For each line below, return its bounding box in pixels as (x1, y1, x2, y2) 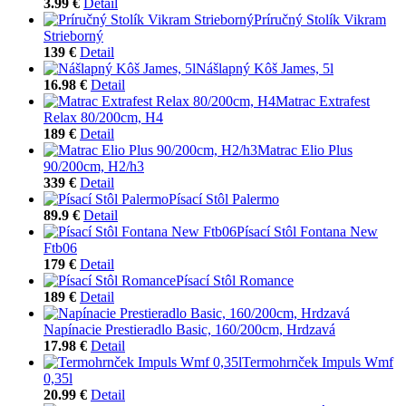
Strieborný (43, 27, 103, 43)
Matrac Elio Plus (257, 141, 353, 158)
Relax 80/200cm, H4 (43, 109, 163, 125)
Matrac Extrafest (275, 92, 370, 109)
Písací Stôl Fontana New (237, 223, 378, 239)
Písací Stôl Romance (176, 272, 294, 288)
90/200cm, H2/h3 (43, 158, 144, 174)
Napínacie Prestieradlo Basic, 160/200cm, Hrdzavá (43, 321, 335, 337)
